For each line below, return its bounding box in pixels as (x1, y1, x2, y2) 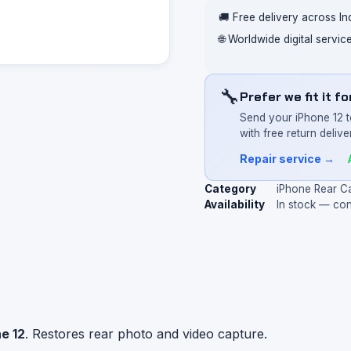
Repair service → (240, 152, 335, 165)
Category (204, 183, 257, 195)
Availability (204, 198, 266, 211)
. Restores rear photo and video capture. (25, 326, 267, 342)
